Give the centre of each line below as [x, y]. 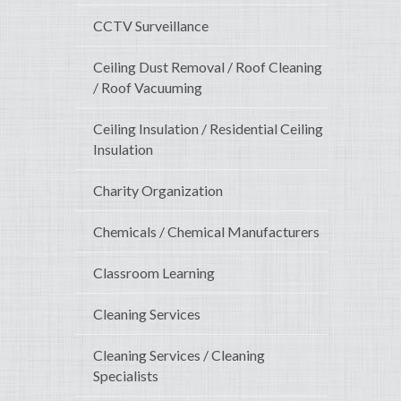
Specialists [126, 376]
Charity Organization [158, 191]
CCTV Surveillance [151, 26]
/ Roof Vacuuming [148, 88]
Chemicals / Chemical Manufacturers [206, 232]
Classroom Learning [154, 273]
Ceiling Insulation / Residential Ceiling [208, 129]
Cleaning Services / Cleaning [179, 355]
